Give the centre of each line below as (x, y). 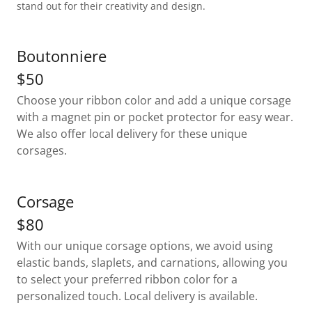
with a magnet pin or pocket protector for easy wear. (155, 117)
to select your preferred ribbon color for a (127, 279)
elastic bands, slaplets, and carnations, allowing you (152, 263)
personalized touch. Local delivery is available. (137, 296)
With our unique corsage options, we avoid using (145, 246)
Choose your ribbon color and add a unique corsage (154, 100)
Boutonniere (62, 56)
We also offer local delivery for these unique (132, 134)
